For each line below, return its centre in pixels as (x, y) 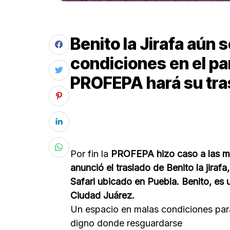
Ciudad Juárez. (102, 195)
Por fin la (89, 154)
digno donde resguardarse (126, 223)
